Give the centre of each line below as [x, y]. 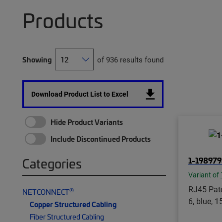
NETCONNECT [46, 192]
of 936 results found [130, 59]
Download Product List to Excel [80, 94]
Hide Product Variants [87, 122]
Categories [52, 163]
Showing [37, 59]
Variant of [204, 175]
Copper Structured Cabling [73, 204]
